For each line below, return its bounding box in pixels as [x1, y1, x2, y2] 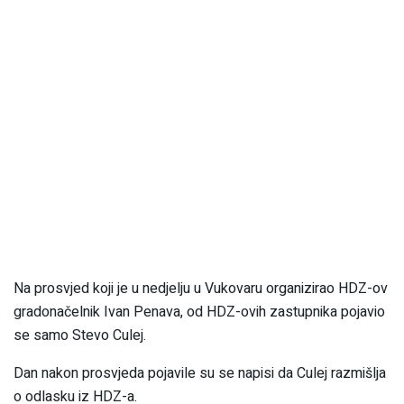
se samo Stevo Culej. [14, 325, 146, 347]
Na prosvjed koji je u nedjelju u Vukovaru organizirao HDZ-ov [14, 278, 388, 300]
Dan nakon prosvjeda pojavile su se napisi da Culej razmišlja [14, 363, 386, 385]
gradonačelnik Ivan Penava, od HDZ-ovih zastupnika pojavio [14, 301, 385, 324]
